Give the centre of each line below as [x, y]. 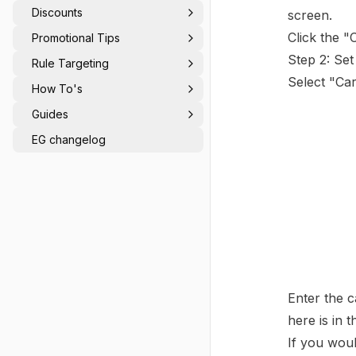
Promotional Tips [76, 38]
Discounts [57, 12]
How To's [57, 89]
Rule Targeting [70, 63]
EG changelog [69, 139]
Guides [50, 114]
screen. [310, 15]
